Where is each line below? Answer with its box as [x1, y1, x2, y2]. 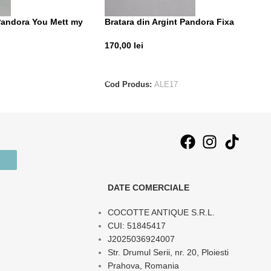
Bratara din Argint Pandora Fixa [105, 16, 234, 27]
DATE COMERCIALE [107, 183, 189, 193]
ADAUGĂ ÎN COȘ [112, 59, 175, 68]
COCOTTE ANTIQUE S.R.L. [107, 207, 215, 218]
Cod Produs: [105, 80, 154, 89]
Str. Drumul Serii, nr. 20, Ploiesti [107, 247, 229, 258]
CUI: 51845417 [107, 221, 166, 231]
